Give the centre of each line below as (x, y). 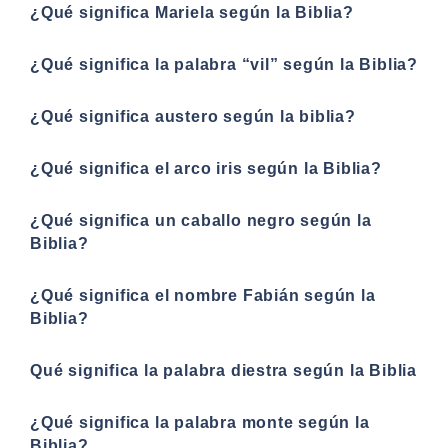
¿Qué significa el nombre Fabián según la (203, 295)
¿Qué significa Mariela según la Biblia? (192, 12)
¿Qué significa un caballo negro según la (201, 220)
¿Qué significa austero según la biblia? (193, 116)
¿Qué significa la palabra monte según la (200, 422)
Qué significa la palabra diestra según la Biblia (223, 370)
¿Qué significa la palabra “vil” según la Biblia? (224, 64)
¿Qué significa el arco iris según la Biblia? (206, 168)
